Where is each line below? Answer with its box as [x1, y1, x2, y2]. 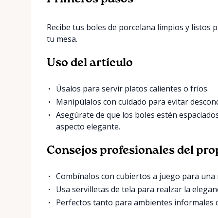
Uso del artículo [47, 56, 133, 69]
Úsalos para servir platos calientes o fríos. [56, 83, 209, 94]
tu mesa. [47, 33, 77, 44]
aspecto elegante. [56, 121, 121, 132]
